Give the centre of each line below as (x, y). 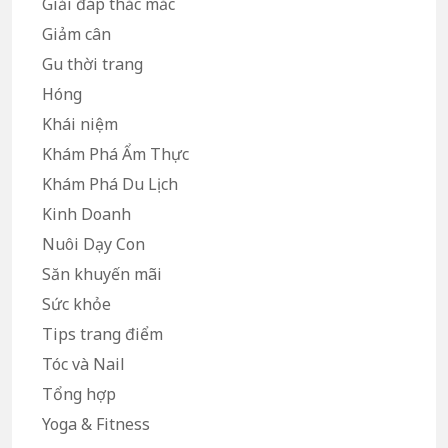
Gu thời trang (92, 63)
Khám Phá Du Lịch (110, 183)
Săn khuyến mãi (102, 273)
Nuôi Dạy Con (93, 243)
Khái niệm (80, 123)
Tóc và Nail (83, 363)
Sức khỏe (76, 303)
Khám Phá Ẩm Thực (115, 153)
